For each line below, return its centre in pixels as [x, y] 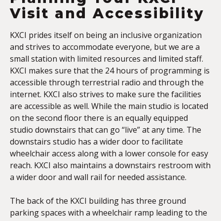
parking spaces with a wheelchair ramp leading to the [109, 213]
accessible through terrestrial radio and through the [107, 82]
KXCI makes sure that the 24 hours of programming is [110, 71]
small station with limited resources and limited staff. [107, 59]
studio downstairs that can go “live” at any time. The [106, 130]
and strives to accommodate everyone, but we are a [105, 47]
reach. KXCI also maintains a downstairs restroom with [110, 165]
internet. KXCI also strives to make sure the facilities [106, 94]
